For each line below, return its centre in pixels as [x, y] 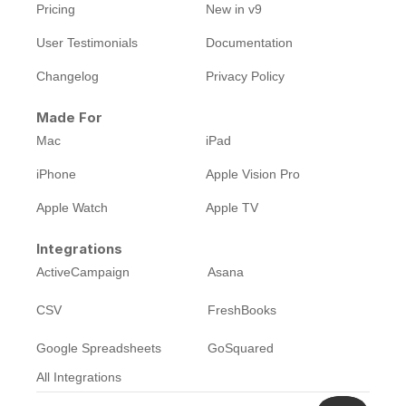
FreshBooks [242, 310]
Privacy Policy [245, 76]
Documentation [249, 43]
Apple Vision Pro [252, 174]
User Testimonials [87, 43]
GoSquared [241, 348]
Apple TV [232, 208]
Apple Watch [72, 208]
